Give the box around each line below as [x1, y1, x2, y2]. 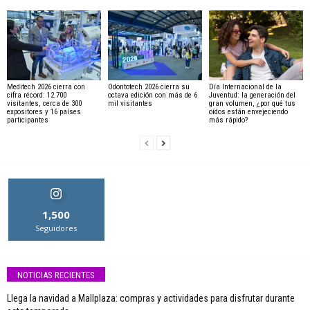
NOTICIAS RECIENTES [17, 269, 95, 280]
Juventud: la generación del [208, 91, 295, 100]
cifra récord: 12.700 [7, 91, 66, 100]
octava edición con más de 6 [107, 91, 197, 100]
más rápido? [208, 116, 250, 125]
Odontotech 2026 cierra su [107, 82, 190, 92]
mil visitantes [107, 99, 152, 109]
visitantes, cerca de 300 [7, 99, 82, 109]
